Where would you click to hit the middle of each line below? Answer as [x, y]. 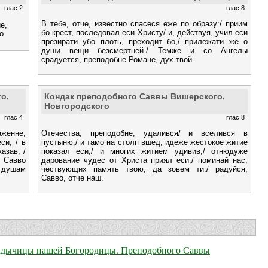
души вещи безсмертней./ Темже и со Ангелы [144, 50]
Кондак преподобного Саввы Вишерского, [135, 96]
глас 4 [13, 117]
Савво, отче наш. [72, 178]
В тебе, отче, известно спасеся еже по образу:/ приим [144, 23]
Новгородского [77, 106]
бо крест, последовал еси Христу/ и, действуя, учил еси [144, 32]
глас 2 [13, 7]
